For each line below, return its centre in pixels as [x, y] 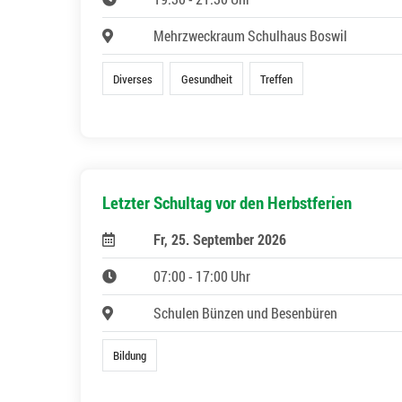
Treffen [276, 79]
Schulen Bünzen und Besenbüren [245, 312]
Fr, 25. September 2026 [219, 239]
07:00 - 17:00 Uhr [201, 275]
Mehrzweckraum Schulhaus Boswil [250, 36]
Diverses [133, 79]
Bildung [130, 355]
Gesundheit [206, 79]
